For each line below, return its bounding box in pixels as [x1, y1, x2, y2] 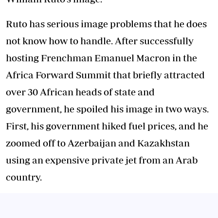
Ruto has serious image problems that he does [6, 18, 207, 29]
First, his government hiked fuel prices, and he [6, 120, 208, 131]
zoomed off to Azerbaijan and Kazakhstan [6, 137, 190, 148]
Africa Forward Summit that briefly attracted [6, 69, 205, 80]
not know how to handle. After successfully [6, 35, 194, 46]
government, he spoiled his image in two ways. [6, 103, 209, 114]
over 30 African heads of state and [6, 86, 155, 97]
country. [6, 171, 42, 182]
